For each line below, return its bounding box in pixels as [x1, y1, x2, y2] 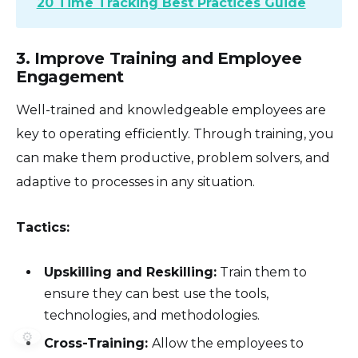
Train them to [217, 264, 308, 280]
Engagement [16, 66, 125, 86]
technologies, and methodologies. [44, 307, 261, 323]
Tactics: [16, 219, 70, 235]
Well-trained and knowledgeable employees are [16, 101, 326, 117]
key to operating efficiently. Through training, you [16, 125, 334, 141]
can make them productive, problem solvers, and [16, 149, 330, 165]
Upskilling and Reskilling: [44, 264, 217, 280]
